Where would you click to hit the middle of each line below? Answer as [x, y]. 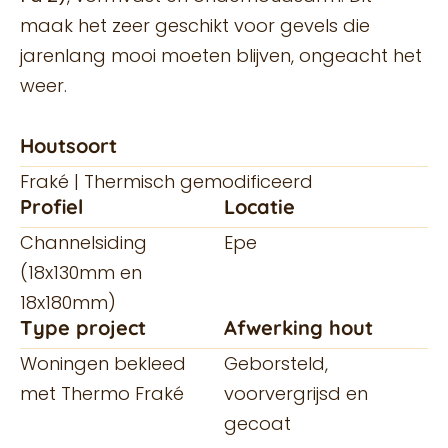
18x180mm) [68, 302]
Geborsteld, [276, 363]
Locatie [259, 206]
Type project [83, 327]
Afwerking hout [298, 327]
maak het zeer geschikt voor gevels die [195, 26]
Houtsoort [68, 145]
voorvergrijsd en [296, 393]
